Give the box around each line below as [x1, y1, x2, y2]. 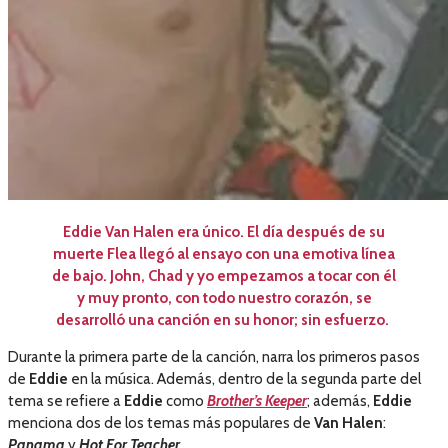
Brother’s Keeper [207, 392, 307, 411]
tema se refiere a [8, 392, 124, 411]
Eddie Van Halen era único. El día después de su [63, 223, 385, 242]
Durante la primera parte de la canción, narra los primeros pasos [8, 348, 420, 367]
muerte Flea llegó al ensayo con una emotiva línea [53, 245, 395, 264]
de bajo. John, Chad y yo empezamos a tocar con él [52, 267, 396, 286]
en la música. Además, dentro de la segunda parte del [68, 370, 421, 389]
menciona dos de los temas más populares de [8, 414, 314, 433]
